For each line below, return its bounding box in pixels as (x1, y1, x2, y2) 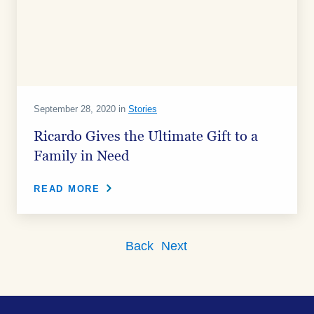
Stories (128, 104, 157, 114)
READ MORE (34, 184, 100, 194)
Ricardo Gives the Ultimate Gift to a (34, 130, 258, 144)
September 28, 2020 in (34, 104, 128, 114)
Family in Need (34, 149, 129, 163)
